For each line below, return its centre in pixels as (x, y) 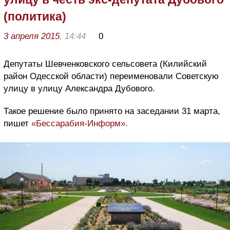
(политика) (35, 17)
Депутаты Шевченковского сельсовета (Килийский (105, 64)
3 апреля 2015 (32, 36)
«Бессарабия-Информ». (80, 124)
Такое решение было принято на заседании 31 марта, (112, 111)
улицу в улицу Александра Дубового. (79, 89)
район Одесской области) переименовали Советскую (111, 76)
